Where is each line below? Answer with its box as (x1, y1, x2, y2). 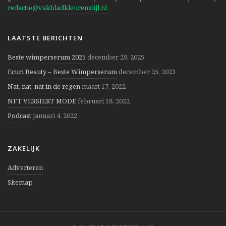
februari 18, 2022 (78, 96, 130, 105)
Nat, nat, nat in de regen (8, 81, 80, 91)
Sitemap (8, 177, 33, 187)
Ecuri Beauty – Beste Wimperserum (8, 67, 117, 76)
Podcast (8, 110, 31, 120)
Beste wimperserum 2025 (8, 52, 86, 62)
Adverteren (8, 162, 43, 172)
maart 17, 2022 (82, 81, 126, 91)
